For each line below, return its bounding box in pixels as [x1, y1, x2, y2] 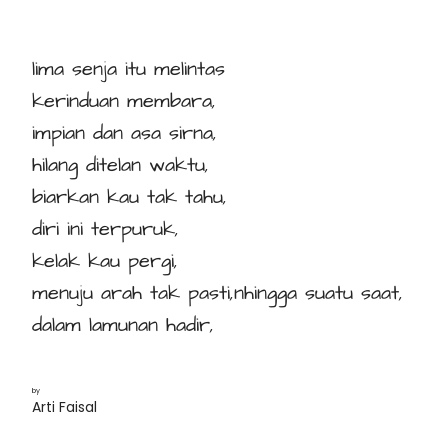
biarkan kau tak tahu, [32, 183, 227, 212]
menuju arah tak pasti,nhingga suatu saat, [32, 279, 403, 308]
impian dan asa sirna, [32, 119, 217, 148]
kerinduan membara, [32, 87, 216, 116]
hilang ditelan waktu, [32, 151, 209, 180]
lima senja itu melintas [32, 55, 225, 84]
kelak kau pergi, [32, 247, 178, 276]
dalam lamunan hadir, [32, 311, 214, 340]
